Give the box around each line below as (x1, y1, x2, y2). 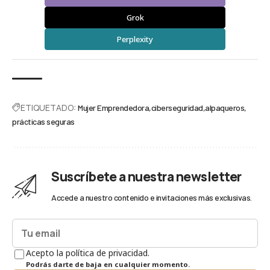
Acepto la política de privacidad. (26, 246, 149, 259)
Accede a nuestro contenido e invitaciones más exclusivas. (51, 192, 252, 202)
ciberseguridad (151, 102, 203, 113)
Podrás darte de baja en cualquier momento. (26, 259, 190, 269)
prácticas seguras (12, 116, 75, 127)
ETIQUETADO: (20, 101, 76, 113)
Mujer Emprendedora (78, 102, 149, 113)
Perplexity (117, 33, 153, 45)
